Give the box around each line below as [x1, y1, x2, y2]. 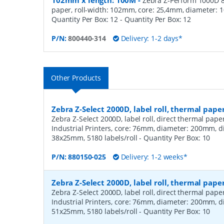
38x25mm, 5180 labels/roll [51, 133, 139, 142]
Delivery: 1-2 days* [118, 33, 182, 43]
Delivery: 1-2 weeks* [118, 152, 187, 161]
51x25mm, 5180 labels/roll [51, 206, 139, 216]
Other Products [51, 73, 101, 82]
